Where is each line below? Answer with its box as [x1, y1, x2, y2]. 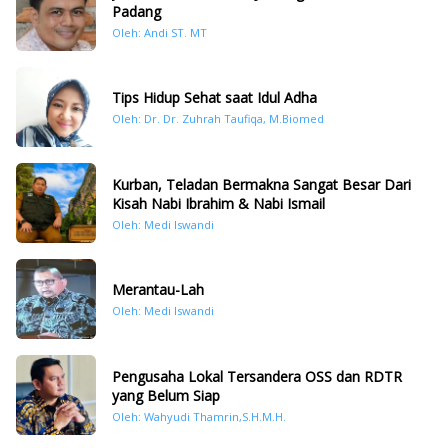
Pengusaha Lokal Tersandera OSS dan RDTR [112, 366, 402, 386]
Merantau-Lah [112, 280, 204, 300]
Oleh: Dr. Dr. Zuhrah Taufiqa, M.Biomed [112, 111, 324, 127]
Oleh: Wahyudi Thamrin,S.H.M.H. [112, 408, 286, 424]
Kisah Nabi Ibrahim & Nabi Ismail [112, 193, 325, 213]
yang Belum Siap [112, 385, 220, 405]
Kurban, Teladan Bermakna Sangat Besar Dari [112, 174, 411, 194]
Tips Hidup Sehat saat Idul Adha [112, 88, 317, 108]
